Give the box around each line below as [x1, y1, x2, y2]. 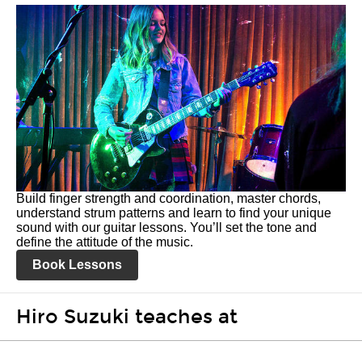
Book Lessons [32, 258, 122, 271]
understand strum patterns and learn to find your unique [16, 206, 331, 220]
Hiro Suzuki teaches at [16, 305, 238, 328]
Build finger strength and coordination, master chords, [16, 192, 321, 205]
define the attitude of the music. [16, 235, 193, 249]
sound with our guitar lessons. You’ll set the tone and [16, 221, 317, 234]
